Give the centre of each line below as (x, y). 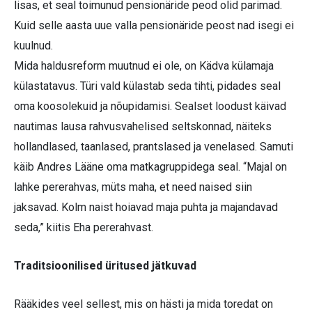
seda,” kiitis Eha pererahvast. (84, 228)
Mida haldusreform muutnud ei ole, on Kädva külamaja (144, 66)
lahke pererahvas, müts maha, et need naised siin (133, 187)
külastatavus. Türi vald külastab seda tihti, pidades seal (147, 86)
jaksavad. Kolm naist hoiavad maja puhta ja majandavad (146, 208)
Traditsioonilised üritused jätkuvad (105, 266)
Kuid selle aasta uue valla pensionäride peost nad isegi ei (154, 26)
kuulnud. (33, 46)
